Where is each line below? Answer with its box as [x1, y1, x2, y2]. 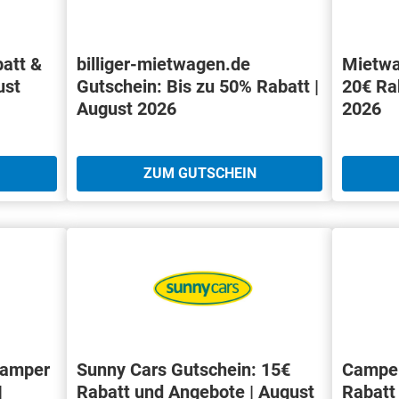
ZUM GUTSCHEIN [142, 165, 256, 183]
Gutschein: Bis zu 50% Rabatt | [76, 76, 319, 98]
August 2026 [76, 98, 176, 120]
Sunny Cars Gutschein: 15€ [76, 358, 290, 380]
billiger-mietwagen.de [76, 53, 250, 76]
